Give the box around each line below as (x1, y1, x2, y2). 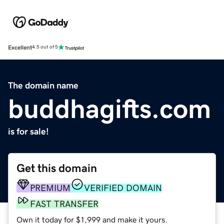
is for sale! (8, 126, 49, 136)
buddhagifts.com (8, 94, 211, 122)
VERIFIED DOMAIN (84, 183, 162, 192)
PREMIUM (30, 183, 70, 192)
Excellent (8, 44, 32, 50)
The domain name (8, 80, 78, 90)
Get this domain (16, 162, 97, 174)
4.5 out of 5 (32, 44, 58, 50)
